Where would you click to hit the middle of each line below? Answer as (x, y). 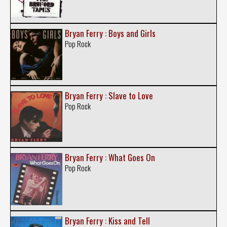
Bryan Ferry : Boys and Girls (110, 33)
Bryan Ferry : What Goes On (110, 157)
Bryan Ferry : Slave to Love (109, 96)
